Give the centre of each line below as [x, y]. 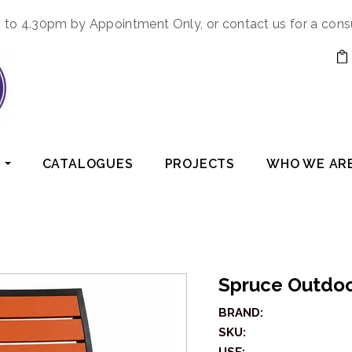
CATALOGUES [88, 164]
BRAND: [240, 313]
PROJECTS [200, 164]
